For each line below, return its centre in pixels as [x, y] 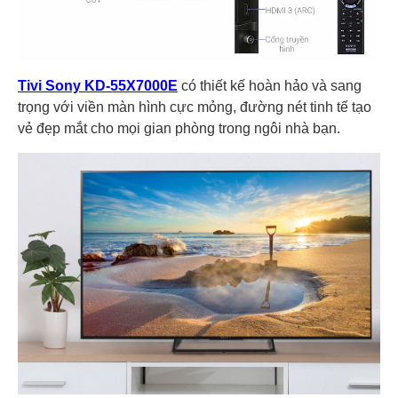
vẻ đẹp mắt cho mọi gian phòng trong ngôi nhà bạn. [179, 128]
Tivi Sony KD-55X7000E [98, 86]
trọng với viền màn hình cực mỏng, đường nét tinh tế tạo [195, 107]
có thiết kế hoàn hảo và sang [270, 86]
